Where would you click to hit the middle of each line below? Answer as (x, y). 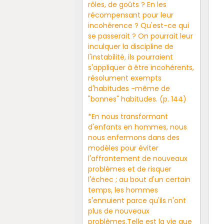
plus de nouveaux (118, 211)
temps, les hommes (123, 190)
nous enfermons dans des (133, 137)
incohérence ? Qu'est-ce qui (138, 25)
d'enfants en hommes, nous (137, 127)
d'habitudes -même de (129, 88)
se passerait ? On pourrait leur (140, 36)
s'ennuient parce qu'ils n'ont (137, 200)
